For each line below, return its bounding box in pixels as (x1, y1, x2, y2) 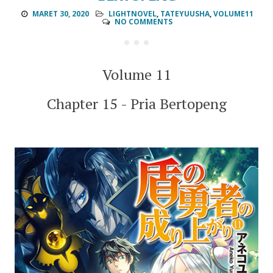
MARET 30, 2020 (32, 9, 89, 19)
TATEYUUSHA (160, 9, 210, 19)
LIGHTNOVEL (108, 9, 157, 19)
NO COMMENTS (114, 16, 172, 27)
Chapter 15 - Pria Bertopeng (46, 94, 227, 114)
